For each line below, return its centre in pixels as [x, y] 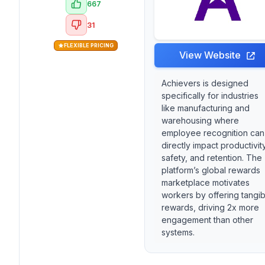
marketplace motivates [206, 182]
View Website [210, 55]
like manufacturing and [206, 108]
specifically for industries [210, 96]
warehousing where [200, 120]
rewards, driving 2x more [210, 207]
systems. [178, 232]
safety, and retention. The [212, 158]
